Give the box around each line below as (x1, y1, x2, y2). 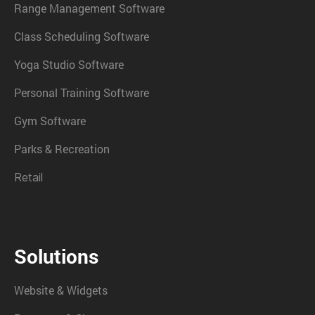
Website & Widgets (14, 282, 108, 297)
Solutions (14, 243, 98, 269)
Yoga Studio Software (14, 56, 124, 72)
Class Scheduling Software (14, 28, 149, 44)
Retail (14, 169, 43, 184)
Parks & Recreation (14, 141, 110, 156)
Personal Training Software (14, 84, 149, 100)
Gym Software (14, 112, 86, 128)
